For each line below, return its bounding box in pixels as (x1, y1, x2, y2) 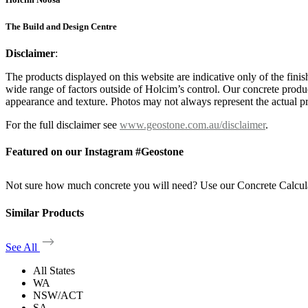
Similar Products (5, 206, 84, 219)
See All (5, 241, 40, 253)
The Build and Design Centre (5, 21, 117, 32)
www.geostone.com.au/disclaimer (120, 118, 265, 131)
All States (33, 264, 75, 276)
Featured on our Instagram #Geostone (5, 145, 184, 157)
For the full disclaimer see (5, 118, 120, 131)
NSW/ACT (33, 289, 83, 301)
